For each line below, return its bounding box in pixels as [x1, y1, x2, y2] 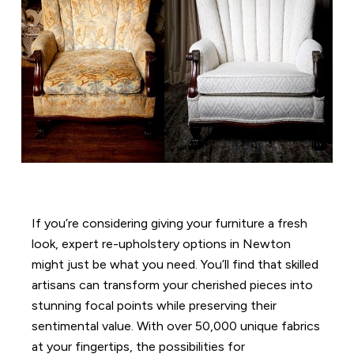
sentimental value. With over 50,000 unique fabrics [32, 318, 321, 333]
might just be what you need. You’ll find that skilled [32, 256, 319, 272]
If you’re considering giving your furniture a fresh [32, 215, 308, 231]
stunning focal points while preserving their [32, 297, 277, 313]
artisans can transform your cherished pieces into [32, 277, 314, 292]
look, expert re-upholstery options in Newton [32, 235, 292, 251]
